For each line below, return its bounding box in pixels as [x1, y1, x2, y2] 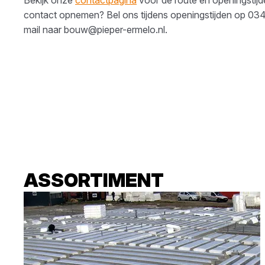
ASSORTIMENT [24, 168, 164, 192]
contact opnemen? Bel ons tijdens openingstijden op [24, 8, 248, 21]
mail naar [24, 23, 64, 35]
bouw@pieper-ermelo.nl [64, 23, 165, 35]
